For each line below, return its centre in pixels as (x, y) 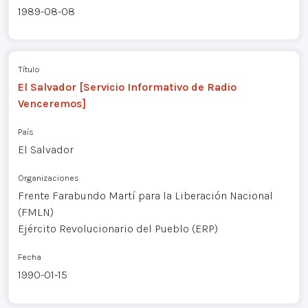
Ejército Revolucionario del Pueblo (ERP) (118, 229)
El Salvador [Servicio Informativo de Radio (127, 87)
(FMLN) (35, 212)
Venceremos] (52, 104)
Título (29, 69)
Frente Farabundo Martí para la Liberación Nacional (145, 196)
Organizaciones (48, 178)
